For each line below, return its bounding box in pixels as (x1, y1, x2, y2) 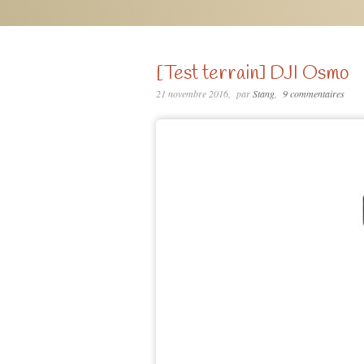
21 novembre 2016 (156, 87, 228, 100)
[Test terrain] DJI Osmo (156, 61, 349, 87)
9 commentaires (282, 87, 344, 100)
